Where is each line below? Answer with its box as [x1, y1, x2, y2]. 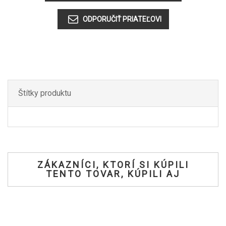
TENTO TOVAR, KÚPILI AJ [46, 168, 180, 180]
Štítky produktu [18, 88, 71, 98]
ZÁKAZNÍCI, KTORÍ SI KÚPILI [37, 159, 189, 171]
